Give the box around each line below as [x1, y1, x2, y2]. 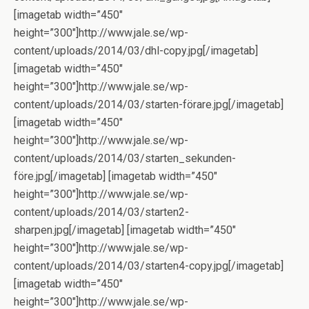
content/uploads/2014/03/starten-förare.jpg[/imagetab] [14, 98, 283, 111]
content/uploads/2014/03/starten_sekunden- [14, 152, 236, 165]
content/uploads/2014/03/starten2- [14, 206, 189, 219]
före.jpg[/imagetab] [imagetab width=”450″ [14, 170, 217, 183]
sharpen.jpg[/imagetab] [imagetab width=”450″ [14, 223, 236, 237]
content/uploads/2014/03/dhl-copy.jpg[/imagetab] [14, 44, 258, 57]
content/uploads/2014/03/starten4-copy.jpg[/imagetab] [14, 259, 283, 272]
